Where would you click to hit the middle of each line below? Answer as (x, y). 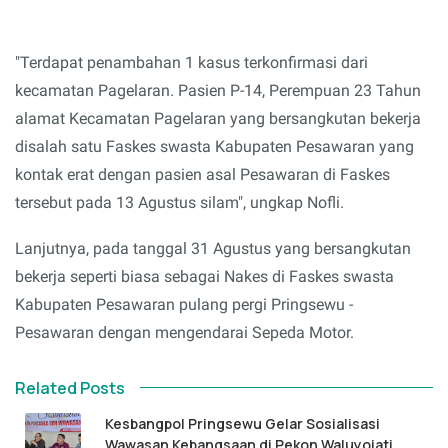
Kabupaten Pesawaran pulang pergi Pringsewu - (184, 304)
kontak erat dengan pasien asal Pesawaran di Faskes (202, 175)
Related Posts (70, 387)
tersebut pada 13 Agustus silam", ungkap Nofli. (179, 203)
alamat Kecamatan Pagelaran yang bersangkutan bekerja (218, 119)
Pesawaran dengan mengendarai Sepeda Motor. (184, 332)
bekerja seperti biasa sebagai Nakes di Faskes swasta (204, 276)
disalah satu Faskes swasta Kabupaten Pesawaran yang (214, 147)
